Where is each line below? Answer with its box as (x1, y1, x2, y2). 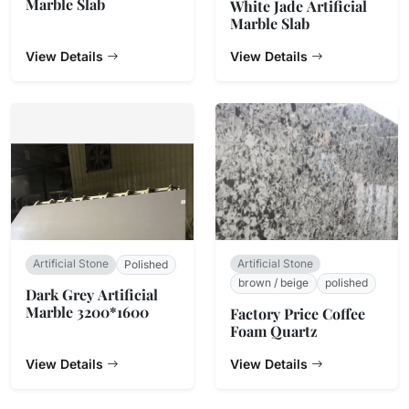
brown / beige (238, 276, 309, 290)
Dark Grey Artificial (26, 285, 158, 305)
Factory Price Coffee (230, 303, 365, 323)
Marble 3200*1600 (26, 302, 149, 322)
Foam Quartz (230, 320, 318, 341)
